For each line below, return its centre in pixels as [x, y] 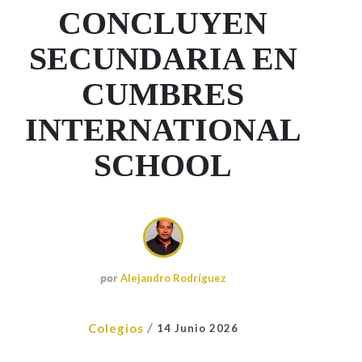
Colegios [116, 328]
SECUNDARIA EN [163, 58]
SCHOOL [163, 165]
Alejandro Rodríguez [173, 278]
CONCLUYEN [163, 23]
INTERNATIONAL [163, 129]
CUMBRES [163, 94]
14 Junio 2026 [197, 328]
